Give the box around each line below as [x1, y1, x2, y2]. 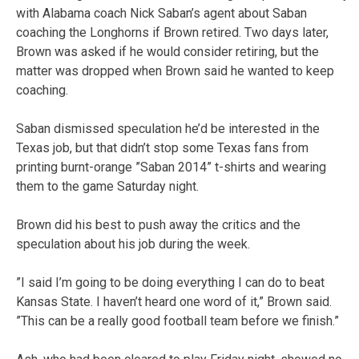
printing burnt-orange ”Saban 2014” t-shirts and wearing [16, 159, 326, 175]
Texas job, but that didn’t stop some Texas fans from [16, 139, 309, 155]
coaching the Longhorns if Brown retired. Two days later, [16, 24, 329, 40]
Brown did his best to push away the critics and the [16, 216, 301, 232]
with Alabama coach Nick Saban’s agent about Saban [16, 5, 307, 21]
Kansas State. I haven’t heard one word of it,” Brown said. [16, 293, 332, 309]
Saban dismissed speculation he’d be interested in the [16, 120, 320, 136]
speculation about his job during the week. [16, 236, 250, 252]
